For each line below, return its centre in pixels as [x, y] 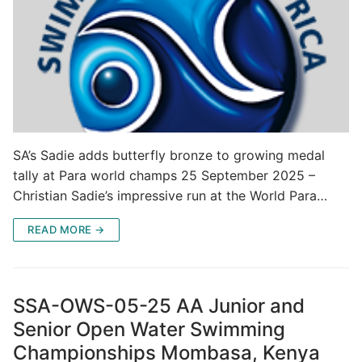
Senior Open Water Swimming [149, 330]
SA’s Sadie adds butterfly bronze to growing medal [169, 156]
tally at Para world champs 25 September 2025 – [164, 176]
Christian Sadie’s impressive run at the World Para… [170, 196]
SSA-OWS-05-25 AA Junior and [159, 306]
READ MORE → [66, 230]
